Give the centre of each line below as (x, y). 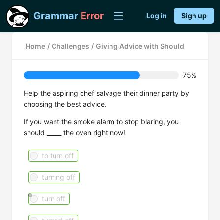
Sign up (194, 15)
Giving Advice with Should (140, 46)
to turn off (58, 155)
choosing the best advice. (65, 104)
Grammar (56, 16)
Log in (157, 15)
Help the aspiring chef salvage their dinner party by (106, 93)
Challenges (70, 46)
